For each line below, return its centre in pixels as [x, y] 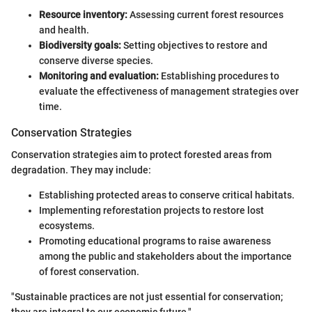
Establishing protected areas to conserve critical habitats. [167, 195]
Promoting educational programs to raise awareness [155, 241]
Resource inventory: [83, 14]
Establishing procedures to [219, 76]
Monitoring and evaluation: [99, 76]
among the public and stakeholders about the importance [165, 257]
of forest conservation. [89, 272]
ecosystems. [67, 226]
